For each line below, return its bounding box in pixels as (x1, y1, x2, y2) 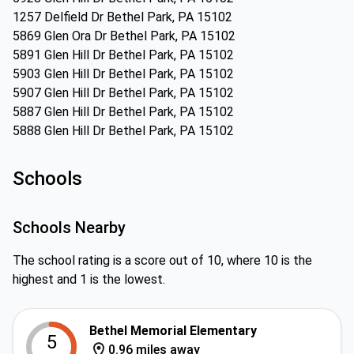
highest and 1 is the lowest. (13, 272, 165, 287)
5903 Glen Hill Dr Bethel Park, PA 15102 (13, 66, 234, 81)
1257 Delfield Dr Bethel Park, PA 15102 (13, 9, 232, 24)
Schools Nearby (13, 218, 126, 237)
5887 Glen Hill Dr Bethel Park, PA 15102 (13, 104, 234, 119)
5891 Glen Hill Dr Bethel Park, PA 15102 (13, 47, 234, 62)
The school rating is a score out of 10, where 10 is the (13, 253, 312, 268)
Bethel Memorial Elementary (89, 323, 257, 338)
